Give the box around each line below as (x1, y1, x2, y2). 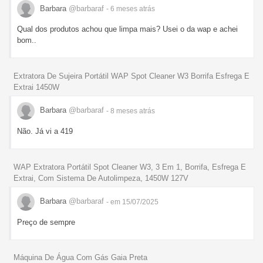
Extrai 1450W (14, 82, 59, 92)
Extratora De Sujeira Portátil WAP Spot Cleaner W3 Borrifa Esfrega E (14, 71, 249, 80)
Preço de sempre (17, 217, 75, 227)
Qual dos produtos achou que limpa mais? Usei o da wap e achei (17, 25, 238, 33)
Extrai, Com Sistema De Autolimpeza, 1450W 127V (14, 173, 188, 183)
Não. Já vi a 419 (17, 126, 73, 136)
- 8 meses (106, 106, 139, 115)
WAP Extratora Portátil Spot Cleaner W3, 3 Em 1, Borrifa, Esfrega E (14, 162, 246, 171)
